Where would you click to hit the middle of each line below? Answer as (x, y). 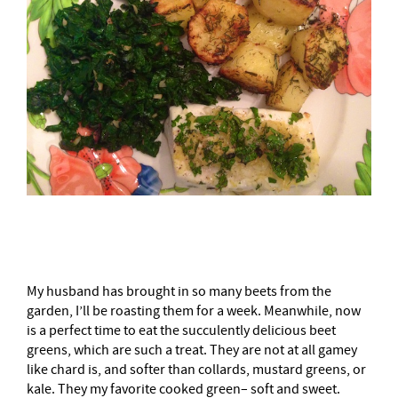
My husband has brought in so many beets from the (179, 292)
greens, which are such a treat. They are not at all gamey (192, 350)
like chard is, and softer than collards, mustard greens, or (196, 370)
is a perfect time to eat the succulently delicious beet (181, 331)
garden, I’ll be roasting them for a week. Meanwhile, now (194, 311)
